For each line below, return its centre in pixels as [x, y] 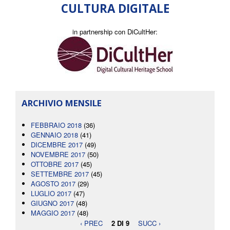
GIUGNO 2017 [52, 203]
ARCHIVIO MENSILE [62, 103]
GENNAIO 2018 [54, 135]
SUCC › [149, 223]
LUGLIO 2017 [51, 194]
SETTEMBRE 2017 [60, 174]
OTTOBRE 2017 [55, 164]
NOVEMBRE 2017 [58, 155]
